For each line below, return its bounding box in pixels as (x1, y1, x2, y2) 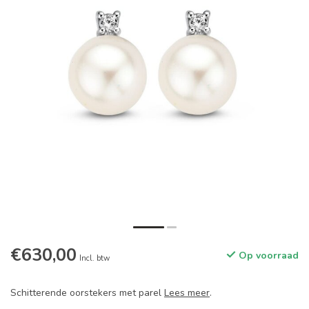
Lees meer (164, 286, 210, 300)
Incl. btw (79, 253, 110, 264)
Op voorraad (236, 249, 299, 263)
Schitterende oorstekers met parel (10, 286, 164, 300)
